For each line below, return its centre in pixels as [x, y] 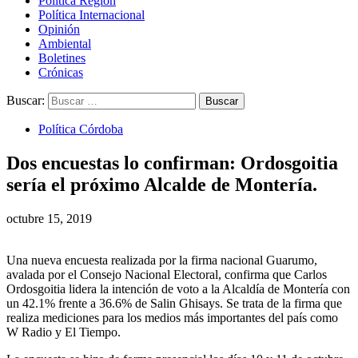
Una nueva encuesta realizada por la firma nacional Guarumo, [162, 260]
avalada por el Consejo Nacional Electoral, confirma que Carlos [167, 274]
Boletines [62, 58]
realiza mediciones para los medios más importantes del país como [172, 317]
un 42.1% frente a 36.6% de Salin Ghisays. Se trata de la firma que [174, 303]
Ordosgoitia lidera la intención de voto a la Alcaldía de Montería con [178, 288]
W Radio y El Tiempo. [64, 332]
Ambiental [65, 44]
